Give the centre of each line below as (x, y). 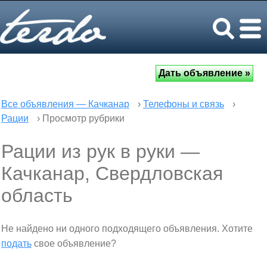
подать (16, 243)
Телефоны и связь (184, 104)
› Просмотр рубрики (80, 118)
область (37, 195)
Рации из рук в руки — (100, 151)
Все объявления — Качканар (65, 104)
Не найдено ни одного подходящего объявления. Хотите (127, 229)
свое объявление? (74, 243)
